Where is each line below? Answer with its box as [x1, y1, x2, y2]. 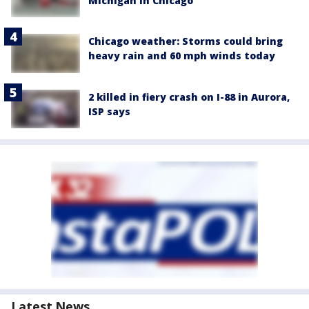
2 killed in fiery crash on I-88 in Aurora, [88, 90, 290, 103]
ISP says [88, 104, 130, 118]
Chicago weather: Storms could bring [88, 34, 283, 48]
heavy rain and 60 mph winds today [88, 49, 275, 63]
